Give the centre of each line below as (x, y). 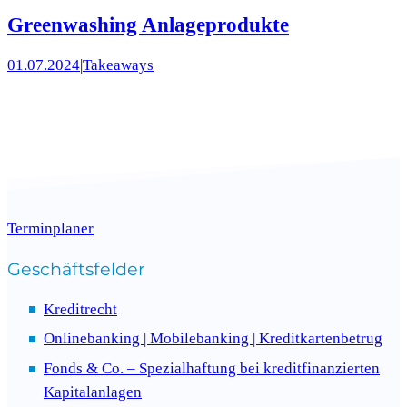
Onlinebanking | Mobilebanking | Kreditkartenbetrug (213, 339)
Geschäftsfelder (76, 268)
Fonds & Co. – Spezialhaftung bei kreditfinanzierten (212, 369)
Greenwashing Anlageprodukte (148, 25)
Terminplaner (50, 228)
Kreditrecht (80, 309)
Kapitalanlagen (93, 392)
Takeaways (118, 65)
